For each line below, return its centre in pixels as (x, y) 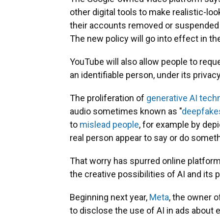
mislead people (109, 125)
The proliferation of (108, 98)
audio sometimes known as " (126, 111)
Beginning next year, (110, 197)
